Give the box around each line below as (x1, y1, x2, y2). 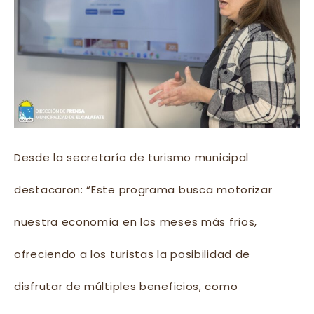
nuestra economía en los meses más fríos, (14, 214, 258, 230)
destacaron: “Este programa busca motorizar (14, 182, 273, 198)
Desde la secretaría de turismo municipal (14, 150, 250, 165)
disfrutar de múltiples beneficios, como (14, 279, 238, 294)
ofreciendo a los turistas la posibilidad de (14, 247, 251, 262)
